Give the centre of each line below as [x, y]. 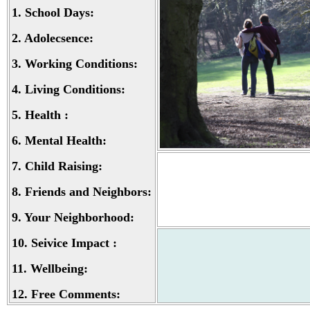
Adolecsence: [59, 38]
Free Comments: [76, 294]
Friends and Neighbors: [88, 192]
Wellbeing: [59, 268]
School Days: [60, 12]
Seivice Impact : [74, 243]
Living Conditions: [75, 89]
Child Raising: [64, 166]
